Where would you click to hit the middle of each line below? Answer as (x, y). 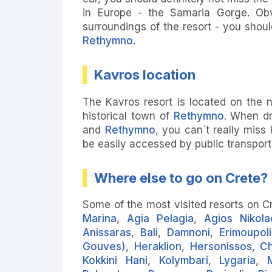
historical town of (128, 116)
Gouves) (104, 247)
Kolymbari (183, 261)
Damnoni (189, 233)
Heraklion (158, 247)
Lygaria (238, 261)
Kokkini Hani (115, 261)
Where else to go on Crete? (181, 178)
